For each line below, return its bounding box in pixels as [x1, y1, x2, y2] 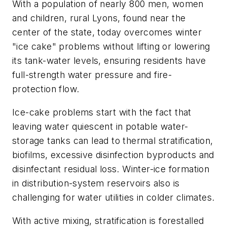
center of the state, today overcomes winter [12, 27, 202, 38]
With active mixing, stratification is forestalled [12, 215, 204, 226]
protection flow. [12, 84, 80, 95]
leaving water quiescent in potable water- [12, 121, 188, 132]
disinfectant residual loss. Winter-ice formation [12, 164, 210, 175]
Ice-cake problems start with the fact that [12, 107, 192, 118]
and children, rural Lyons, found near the [12, 13, 186, 24]
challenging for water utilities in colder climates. [12, 192, 215, 203]
